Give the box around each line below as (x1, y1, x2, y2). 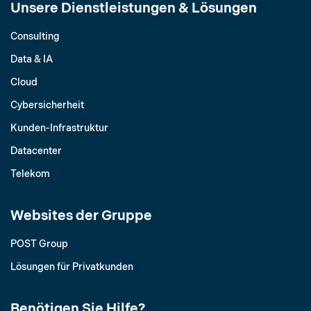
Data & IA (10, 53, 53, 66)
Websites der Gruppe (10, 208, 152, 225)
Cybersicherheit (10, 99, 84, 112)
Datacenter (10, 145, 62, 158)
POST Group (10, 238, 68, 251)
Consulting (10, 31, 60, 43)
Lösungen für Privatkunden (10, 261, 133, 274)
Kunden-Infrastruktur (10, 122, 108, 135)
